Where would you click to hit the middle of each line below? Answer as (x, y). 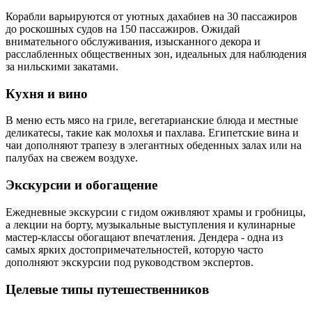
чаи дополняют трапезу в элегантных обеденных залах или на (154, 146)
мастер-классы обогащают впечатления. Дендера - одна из (144, 237)
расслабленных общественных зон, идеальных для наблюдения (156, 54)
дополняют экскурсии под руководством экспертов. (130, 262)
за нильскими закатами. (62, 66)
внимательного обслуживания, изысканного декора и (133, 41)
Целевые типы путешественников (107, 289)
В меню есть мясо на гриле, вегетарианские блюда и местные (152, 120)
